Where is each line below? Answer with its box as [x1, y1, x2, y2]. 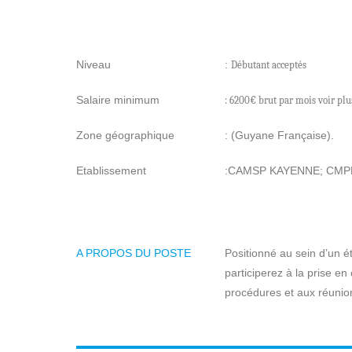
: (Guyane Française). [224, 129, 334, 141]
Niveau [76, 58, 111, 71]
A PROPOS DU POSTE [76, 247, 191, 259]
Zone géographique [76, 129, 174, 141]
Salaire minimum [76, 93, 159, 106]
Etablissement [76, 164, 146, 177]
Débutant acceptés [230, 59, 306, 71]
